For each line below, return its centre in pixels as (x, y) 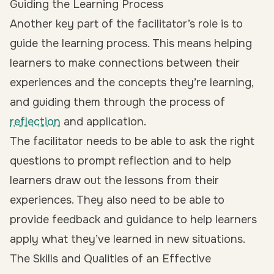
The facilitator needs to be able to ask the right (132, 141)
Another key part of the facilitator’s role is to (126, 24)
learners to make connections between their (125, 63)
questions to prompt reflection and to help (120, 161)
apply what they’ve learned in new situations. (128, 239)
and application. (103, 122)
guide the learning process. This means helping (131, 43)
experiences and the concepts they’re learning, (131, 83)
